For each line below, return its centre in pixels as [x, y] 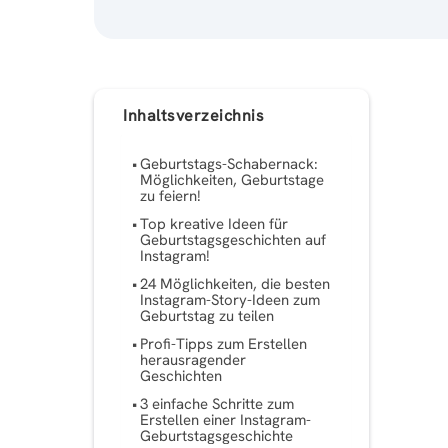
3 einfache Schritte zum [217, 404]
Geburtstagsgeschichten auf [233, 240]
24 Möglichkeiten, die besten [235, 284]
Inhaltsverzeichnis [194, 115]
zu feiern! [171, 196]
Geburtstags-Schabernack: [229, 164]
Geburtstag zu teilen [207, 316]
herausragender [193, 360]
